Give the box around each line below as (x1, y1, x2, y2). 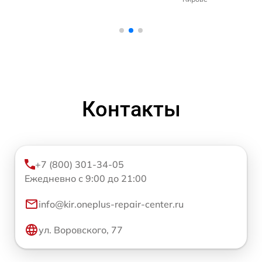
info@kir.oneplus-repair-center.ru (39, 198, 184, 211)
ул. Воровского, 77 (39, 224, 123, 236)
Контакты (81, 97, 181, 122)
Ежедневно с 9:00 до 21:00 (25, 173, 147, 185)
